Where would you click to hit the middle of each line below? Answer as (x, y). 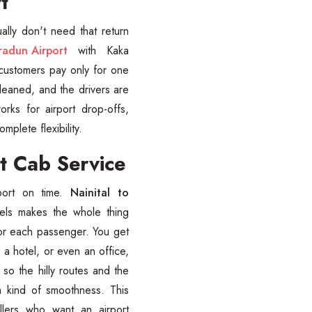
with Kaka (103, 50)
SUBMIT (156, 110)
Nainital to (100, 193)
